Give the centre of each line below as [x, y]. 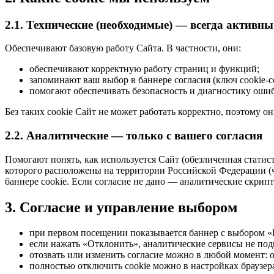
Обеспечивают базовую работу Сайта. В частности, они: [123, 48]
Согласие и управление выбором [127, 207]
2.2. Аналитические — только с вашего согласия [134, 135]
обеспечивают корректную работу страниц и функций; [144, 69]
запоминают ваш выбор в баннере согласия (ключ [135, 80]
